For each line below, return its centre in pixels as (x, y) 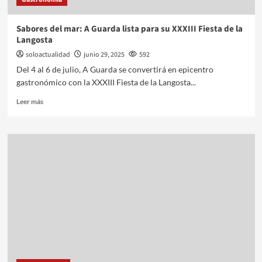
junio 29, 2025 (104, 54)
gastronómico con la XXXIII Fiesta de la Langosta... (106, 82)
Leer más (30, 101)
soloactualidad (48, 54)
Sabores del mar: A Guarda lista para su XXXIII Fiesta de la (129, 29)
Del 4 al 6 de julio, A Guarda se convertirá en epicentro (115, 69)
